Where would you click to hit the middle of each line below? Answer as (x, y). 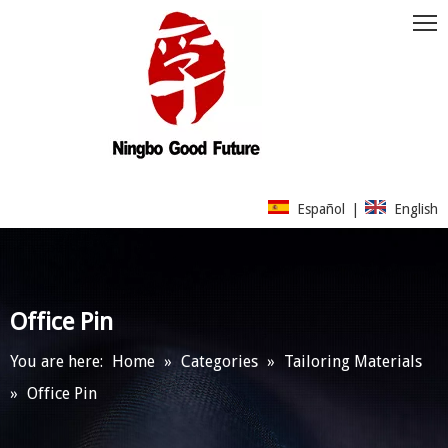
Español (321, 208)
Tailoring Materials (353, 361)
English (416, 208)
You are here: (56, 361)
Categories (219, 361)
